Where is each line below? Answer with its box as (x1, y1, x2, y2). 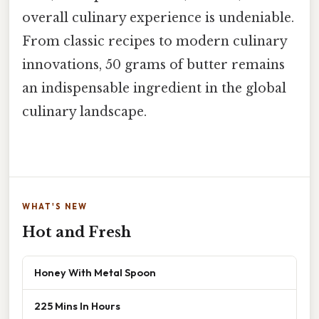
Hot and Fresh (22, 224, 131, 241)
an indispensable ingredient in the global (22, 80, 286, 97)
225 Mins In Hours (34, 299, 120, 313)
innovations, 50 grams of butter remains (22, 57, 285, 73)
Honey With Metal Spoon (34, 266, 156, 280)
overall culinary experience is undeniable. (22, 10, 294, 26)
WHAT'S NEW (22, 202, 88, 212)
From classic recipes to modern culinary (22, 33, 287, 50)
